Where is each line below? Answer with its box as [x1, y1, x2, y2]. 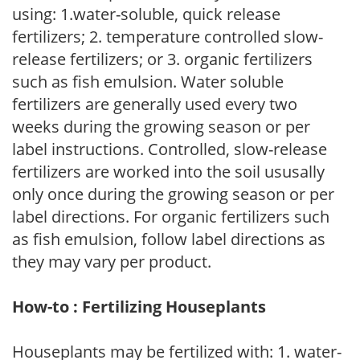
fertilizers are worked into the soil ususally [12, 161, 325, 183]
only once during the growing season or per [12, 183, 334, 206]
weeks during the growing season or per [12, 116, 310, 138]
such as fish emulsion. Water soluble [12, 71, 284, 93]
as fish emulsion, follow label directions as [12, 228, 325, 251]
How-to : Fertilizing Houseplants [12, 296, 266, 318]
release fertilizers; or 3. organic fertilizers [12, 48, 313, 71]
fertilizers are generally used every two [12, 93, 297, 116]
